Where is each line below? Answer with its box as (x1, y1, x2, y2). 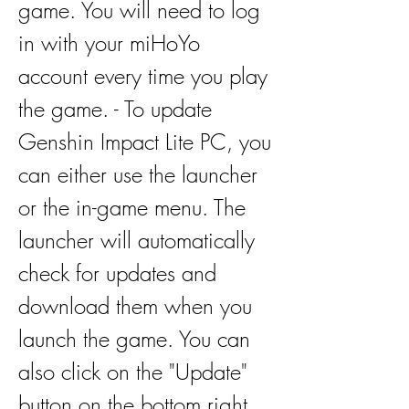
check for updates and (18, 258, 216, 288)
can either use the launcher (18, 160, 257, 190)
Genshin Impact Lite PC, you (18, 127, 271, 157)
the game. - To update (18, 94, 212, 124)
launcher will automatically (18, 225, 255, 256)
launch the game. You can (18, 324, 250, 354)
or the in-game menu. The (18, 193, 246, 223)
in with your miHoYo (18, 28, 200, 58)
